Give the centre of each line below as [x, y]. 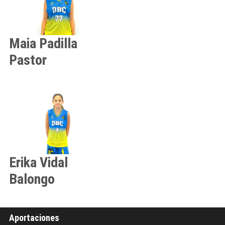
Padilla [58, 43]
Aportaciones [34, 217]
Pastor [28, 60]
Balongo [32, 179]
